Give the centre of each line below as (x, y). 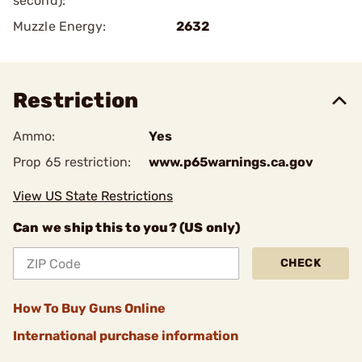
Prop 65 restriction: (72, 162)
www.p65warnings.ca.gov (231, 162)
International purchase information (126, 336)
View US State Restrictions (93, 196)
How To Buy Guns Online (89, 308)
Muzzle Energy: (60, 26)
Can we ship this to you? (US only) (126, 227)
